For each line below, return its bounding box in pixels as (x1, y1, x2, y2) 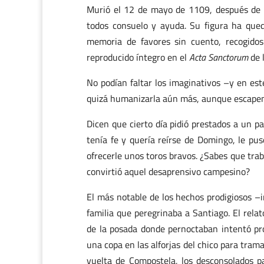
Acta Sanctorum (189, 50, 250, 64)
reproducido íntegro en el (87, 50, 189, 64)
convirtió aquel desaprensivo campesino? (87, 164, 250, 179)
